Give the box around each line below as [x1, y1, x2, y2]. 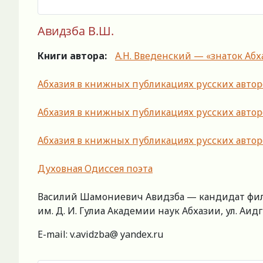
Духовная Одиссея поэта [38, 162, 153, 176]
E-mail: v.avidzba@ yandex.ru [38, 228, 163, 241]
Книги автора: [38, 49, 107, 63]
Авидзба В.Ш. [38, 23, 114, 39]
